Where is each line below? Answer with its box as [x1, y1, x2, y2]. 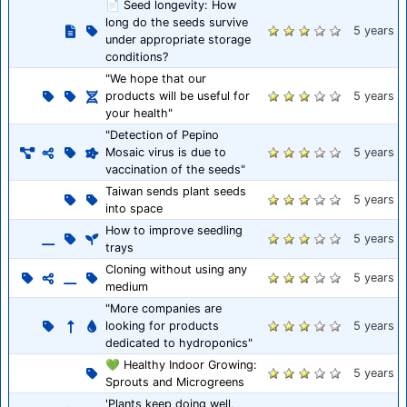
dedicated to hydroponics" [105, 336, 253, 351]
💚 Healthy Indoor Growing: [105, 358, 257, 372]
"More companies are [105, 302, 222, 316]
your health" [105, 106, 173, 121]
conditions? [105, 50, 168, 65]
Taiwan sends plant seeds [105, 184, 246, 199]
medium [105, 280, 148, 294]
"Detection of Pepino [105, 128, 219, 143]
